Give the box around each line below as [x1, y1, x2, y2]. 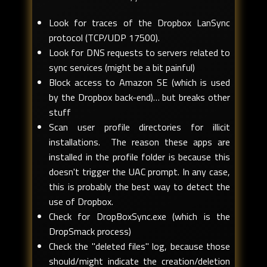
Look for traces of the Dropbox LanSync [49, 15, 230, 30]
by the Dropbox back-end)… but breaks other [49, 90, 230, 105]
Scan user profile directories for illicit [49, 120, 230, 135]
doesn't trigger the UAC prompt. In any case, [49, 164, 230, 179]
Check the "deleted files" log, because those [49, 239, 230, 254]
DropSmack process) [49, 224, 131, 239]
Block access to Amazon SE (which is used [49, 75, 230, 90]
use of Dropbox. [49, 194, 113, 209]
